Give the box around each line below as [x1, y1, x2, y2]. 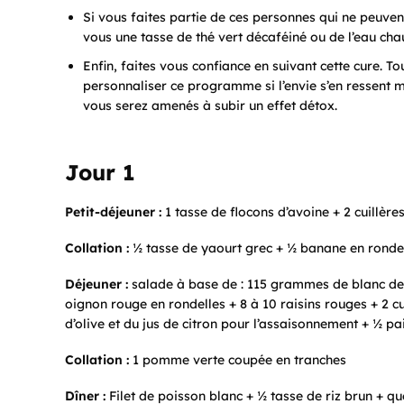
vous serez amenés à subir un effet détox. [83, 97, 337, 115]
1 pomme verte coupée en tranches [129, 352, 346, 369]
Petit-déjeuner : [65, 204, 161, 221]
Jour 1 [65, 159, 134, 187]
